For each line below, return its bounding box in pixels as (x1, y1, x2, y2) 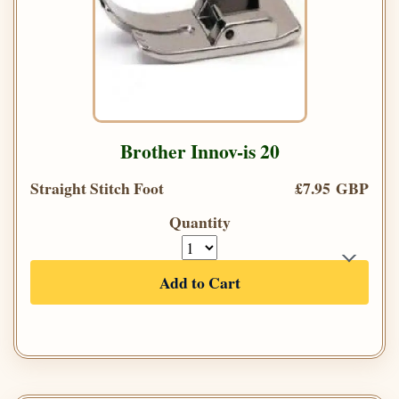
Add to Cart (159, 270, 240, 294)
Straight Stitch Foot (30, 175, 164, 199)
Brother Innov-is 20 (119, 136, 280, 165)
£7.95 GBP (295, 175, 369, 199)
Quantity (168, 209, 231, 233)
